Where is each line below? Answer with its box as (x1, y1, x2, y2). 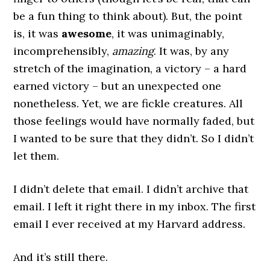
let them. (13, 149, 60, 163)
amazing (112, 44, 154, 58)
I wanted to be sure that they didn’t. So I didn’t (13, 131, 254, 145)
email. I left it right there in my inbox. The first (13, 199, 256, 213)
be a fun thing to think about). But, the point (13, 9, 243, 23)
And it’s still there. (13, 250, 108, 264)
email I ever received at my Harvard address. (13, 217, 246, 231)
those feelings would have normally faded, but (13, 114, 255, 128)
